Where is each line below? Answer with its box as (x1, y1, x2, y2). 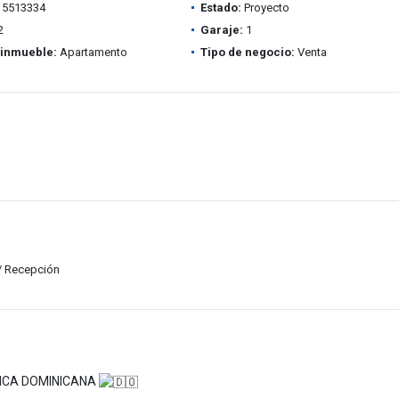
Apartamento (56, 45, 127, 59)
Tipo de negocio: (199, 45, 295, 59)
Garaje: (199, 23, 243, 37)
